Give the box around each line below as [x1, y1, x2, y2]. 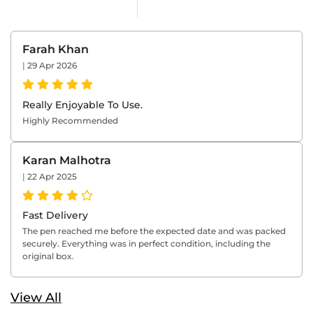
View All [10, 290, 61, 306]
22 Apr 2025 [27, 170, 77, 182]
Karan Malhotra [22, 153, 111, 167]
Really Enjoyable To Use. [22, 98, 143, 111]
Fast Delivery [22, 209, 88, 222]
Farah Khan [22, 42, 89, 56]
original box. [22, 251, 74, 262]
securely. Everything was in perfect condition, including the [22, 238, 270, 249]
